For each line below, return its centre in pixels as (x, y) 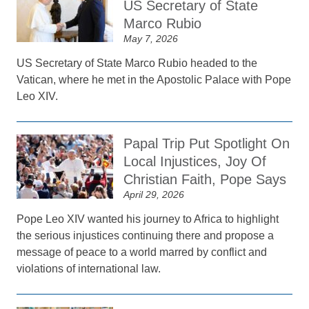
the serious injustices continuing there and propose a (146, 236)
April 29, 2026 (154, 195)
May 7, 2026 (151, 39)
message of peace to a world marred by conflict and (142, 252)
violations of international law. (89, 269)
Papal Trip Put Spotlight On (207, 143)
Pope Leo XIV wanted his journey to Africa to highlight (148, 219)
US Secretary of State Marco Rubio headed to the (137, 63)
